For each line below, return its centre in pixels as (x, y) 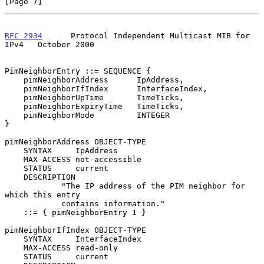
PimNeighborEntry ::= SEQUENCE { (78, 71)
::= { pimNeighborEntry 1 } (14, 212)
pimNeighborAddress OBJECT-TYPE (75, 141)
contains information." (33, 203)
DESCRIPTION (14, 177)
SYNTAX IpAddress (14, 150)
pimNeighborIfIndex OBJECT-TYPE (75, 230)
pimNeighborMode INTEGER (14, 115)
